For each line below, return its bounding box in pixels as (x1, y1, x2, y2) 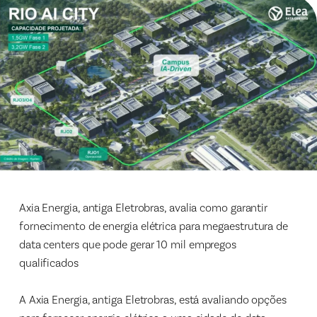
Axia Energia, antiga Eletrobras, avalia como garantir (18, 200, 268, 214)
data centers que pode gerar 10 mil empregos (18, 237, 237, 251)
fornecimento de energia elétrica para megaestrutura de (18, 219, 289, 233)
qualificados (18, 255, 79, 270)
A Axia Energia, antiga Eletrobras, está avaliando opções (18, 292, 287, 306)
